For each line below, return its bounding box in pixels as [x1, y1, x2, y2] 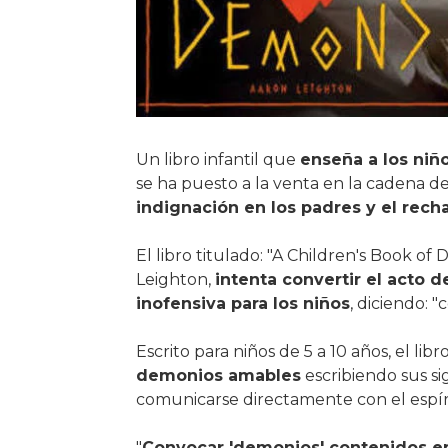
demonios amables [135, 366, 301, 386]
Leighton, [135, 270, 215, 290]
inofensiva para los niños [135, 294, 350, 314]
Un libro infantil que [135, 150, 300, 170]
